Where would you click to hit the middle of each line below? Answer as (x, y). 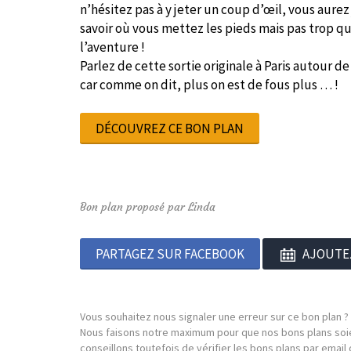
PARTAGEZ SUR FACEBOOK (170, 254)
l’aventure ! (112, 47)
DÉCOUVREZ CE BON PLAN (170, 128)
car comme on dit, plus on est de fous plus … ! (209, 85)
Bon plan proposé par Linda (148, 207)
